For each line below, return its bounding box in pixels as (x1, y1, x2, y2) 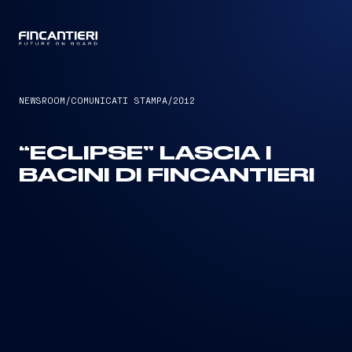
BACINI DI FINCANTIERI (19, 167, 315, 185)
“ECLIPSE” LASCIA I (19, 145, 272, 163)
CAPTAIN (156, 34, 196, 45)
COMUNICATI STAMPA (71, 94, 167, 105)
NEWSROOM (19, 94, 65, 105)
